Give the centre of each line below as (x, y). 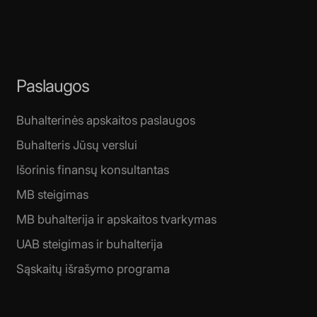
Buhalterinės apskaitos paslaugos (106, 121)
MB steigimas (53, 195)
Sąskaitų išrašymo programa (93, 269)
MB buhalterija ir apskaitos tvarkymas (117, 220)
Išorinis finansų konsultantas (93, 170)
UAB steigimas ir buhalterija (90, 244)
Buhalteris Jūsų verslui (77, 145)
